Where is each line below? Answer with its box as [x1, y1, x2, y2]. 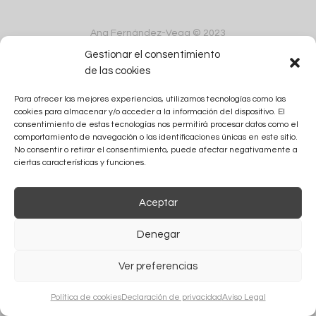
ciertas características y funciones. [14, 158, 146, 167]
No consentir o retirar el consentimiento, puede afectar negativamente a [14, 145, 298, 154]
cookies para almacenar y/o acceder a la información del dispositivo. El [14, 107, 285, 116]
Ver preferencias [119, 260, 197, 272]
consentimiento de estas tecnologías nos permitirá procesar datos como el [14, 120, 298, 129]
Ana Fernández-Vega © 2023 [90, 28, 226, 38]
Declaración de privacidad [121, 293, 222, 302]
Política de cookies [50, 293, 121, 302]
